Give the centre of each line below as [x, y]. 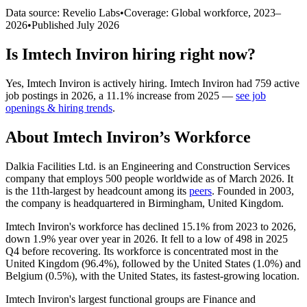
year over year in [95, 238]
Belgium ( [27, 275]
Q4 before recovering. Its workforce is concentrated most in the [142, 251]
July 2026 [98, 25]
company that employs [56, 178]
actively [120, 83]
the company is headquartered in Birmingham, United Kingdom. [145, 203]
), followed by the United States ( [185, 263]
